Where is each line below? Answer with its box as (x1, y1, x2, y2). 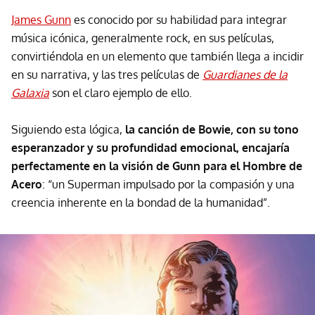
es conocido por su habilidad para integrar (71, 13, 287, 27)
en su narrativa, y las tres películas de (11, 67, 202, 82)
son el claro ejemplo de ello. (49, 86, 192, 101)
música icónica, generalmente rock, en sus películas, (11, 31, 274, 46)
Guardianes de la (202, 67, 288, 82)
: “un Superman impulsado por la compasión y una (42, 177, 295, 192)
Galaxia (11, 86, 49, 101)
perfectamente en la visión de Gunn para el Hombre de (11, 159, 302, 174)
